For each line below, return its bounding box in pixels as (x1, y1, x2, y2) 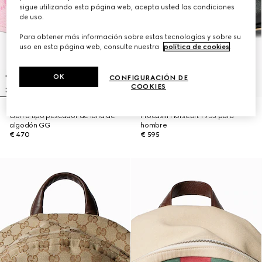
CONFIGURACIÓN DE (109, 74, 188, 82)
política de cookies (164, 43, 230, 51)
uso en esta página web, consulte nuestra (19, 43, 161, 51)
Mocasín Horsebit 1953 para (140, 112, 235, 120)
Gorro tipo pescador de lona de (9, 112, 115, 120)
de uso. (19, 13, 44, 22)
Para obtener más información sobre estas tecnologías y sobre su (19, 33, 242, 42)
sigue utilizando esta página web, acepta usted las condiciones (19, 3, 235, 12)
